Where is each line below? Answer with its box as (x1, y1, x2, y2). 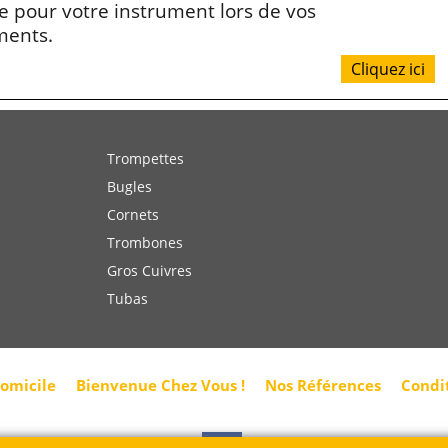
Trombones (107, 242, 183, 262)
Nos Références (265, 385, 381, 406)
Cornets (107, 214, 159, 234)
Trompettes (107, 158, 184, 178)
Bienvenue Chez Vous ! (76, 385, 245, 406)
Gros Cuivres (107, 270, 192, 290)
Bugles (107, 186, 152, 206)
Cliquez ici (350, 67, 425, 90)
